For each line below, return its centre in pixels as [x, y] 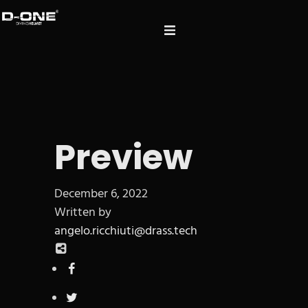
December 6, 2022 [101, 195]
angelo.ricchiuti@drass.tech [126, 232]
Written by [83, 213]
